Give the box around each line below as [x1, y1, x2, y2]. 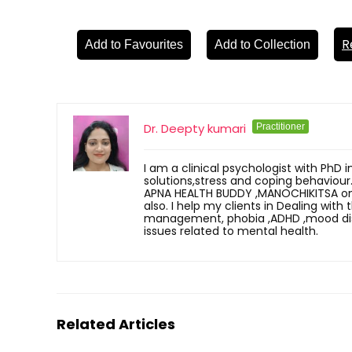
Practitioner [256, 120, 305, 132]
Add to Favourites [85, 37, 183, 51]
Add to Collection [214, 37, 310, 51]
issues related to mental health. [144, 222, 318, 239]
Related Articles [57, 313, 175, 334]
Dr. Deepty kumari [144, 119, 246, 137]
